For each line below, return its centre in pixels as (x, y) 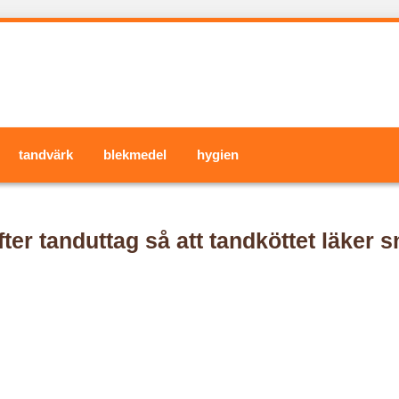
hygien (218, 155)
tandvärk (46, 155)
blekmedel (135, 155)
